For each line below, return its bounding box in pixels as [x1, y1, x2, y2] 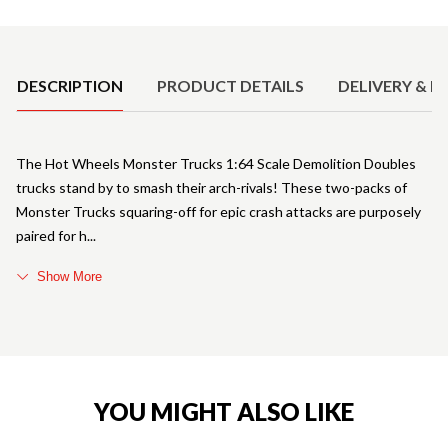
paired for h [16, 227, 87, 245]
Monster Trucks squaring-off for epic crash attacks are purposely [16, 203, 421, 221]
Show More [37, 269, 102, 285]
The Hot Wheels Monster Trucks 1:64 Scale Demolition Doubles [16, 155, 416, 173]
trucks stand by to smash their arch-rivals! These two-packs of [16, 179, 407, 197]
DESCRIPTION [17, 76, 123, 96]
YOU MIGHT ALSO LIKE [94, 397, 354, 427]
